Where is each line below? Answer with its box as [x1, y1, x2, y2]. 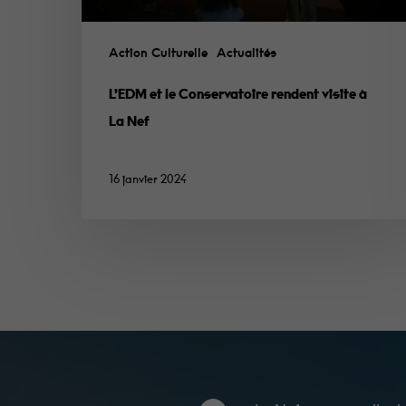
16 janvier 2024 [109, 174, 187, 187]
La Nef [109, 115, 150, 130]
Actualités [217, 47, 276, 61]
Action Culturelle [109, 47, 208, 61]
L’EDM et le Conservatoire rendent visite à [109, 88, 367, 102]
